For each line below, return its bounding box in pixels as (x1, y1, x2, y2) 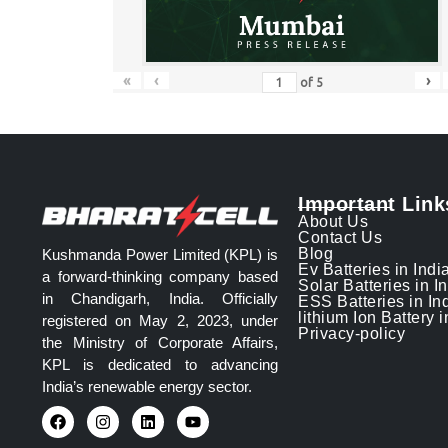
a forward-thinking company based (42, 267, 278, 285)
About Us (298, 213, 368, 231)
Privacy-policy (298, 325, 405, 343)
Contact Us (298, 229, 382, 247)
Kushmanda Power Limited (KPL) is (42, 245, 278, 263)
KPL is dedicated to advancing (42, 355, 278, 373)
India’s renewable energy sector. (42, 377, 252, 395)
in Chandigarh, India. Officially (42, 289, 278, 307)
